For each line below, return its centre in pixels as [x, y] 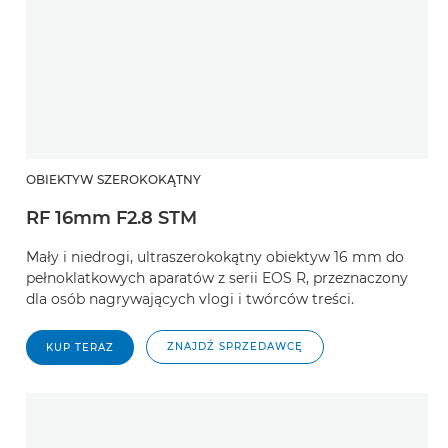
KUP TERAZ [80, 347]
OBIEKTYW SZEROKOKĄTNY [113, 179]
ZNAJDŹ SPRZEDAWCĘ [235, 346]
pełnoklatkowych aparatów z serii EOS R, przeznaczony [217, 277]
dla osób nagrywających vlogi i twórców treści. [190, 298]
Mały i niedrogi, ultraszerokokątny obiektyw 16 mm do [215, 256]
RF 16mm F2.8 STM [111, 217]
